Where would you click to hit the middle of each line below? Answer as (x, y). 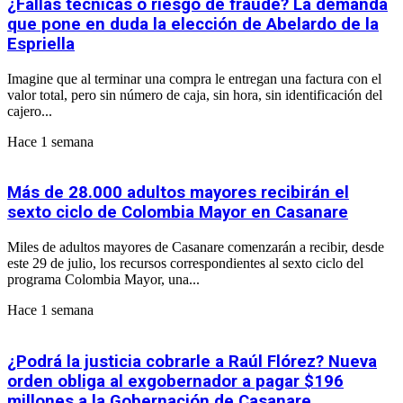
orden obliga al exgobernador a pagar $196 (175, 381)
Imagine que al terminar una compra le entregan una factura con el (194, 78)
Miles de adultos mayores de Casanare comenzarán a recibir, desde (196, 247)
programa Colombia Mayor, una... (103, 280)
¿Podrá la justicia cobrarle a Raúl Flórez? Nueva (192, 361)
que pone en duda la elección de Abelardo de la (193, 25)
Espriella (41, 45)
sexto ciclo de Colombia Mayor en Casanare (178, 213)
